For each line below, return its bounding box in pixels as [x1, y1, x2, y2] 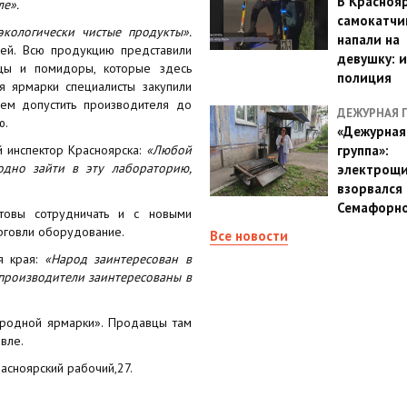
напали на [336, 31, 400, 48]
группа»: [336, 142, 389, 159]
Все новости [209, 227, 288, 244]
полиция [336, 69, 392, 86]
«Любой [145, 141, 192, 158]
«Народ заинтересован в [44, 250, 192, 267]
